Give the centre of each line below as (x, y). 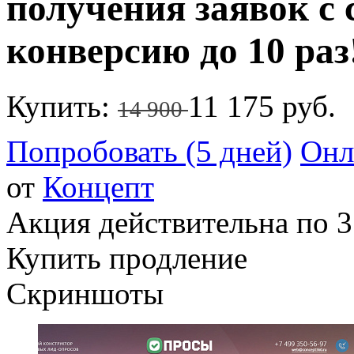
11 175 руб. (262, 107)
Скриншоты (85, 294)
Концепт (98, 187)
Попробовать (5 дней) (149, 152)
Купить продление (127, 258)
